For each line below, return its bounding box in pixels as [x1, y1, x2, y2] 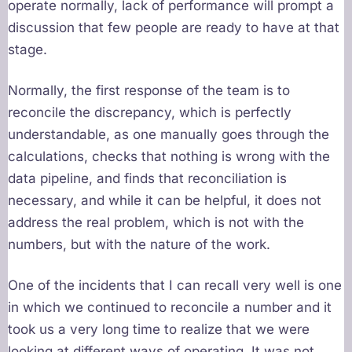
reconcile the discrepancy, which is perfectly [8, 104, 291, 121]
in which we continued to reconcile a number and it [8, 299, 332, 316]
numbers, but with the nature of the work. [8, 236, 270, 253]
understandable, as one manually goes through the [8, 126, 329, 143]
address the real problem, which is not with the [8, 214, 304, 231]
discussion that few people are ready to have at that [8, 20, 339, 36]
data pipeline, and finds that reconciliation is [8, 170, 287, 187]
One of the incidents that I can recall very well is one [8, 277, 342, 294]
